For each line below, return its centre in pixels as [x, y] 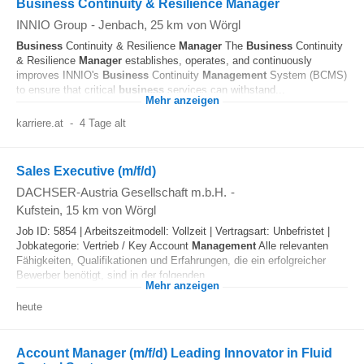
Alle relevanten [292, 246]
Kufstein [38, 210]
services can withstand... [225, 90]
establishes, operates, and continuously [217, 61]
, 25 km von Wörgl [192, 25]
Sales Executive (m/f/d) [86, 171]
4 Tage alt [102, 123]
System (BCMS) [307, 75]
